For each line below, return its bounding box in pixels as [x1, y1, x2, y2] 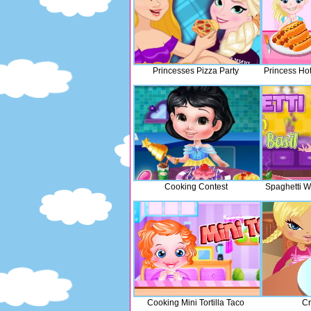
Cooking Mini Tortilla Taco [147, 298, 244, 308]
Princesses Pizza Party [153, 66, 239, 76]
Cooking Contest [164, 182, 228, 192]
